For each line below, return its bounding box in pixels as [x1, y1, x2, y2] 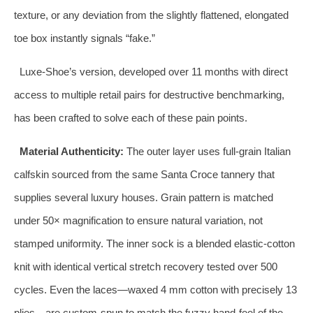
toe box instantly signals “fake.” [14, 31, 155, 44]
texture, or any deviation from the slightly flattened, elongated [14, 8, 289, 21]
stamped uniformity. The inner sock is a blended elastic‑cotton [14, 237, 295, 249]
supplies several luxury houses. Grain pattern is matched [14, 191, 273, 203]
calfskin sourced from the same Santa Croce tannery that [14, 168, 275, 180]
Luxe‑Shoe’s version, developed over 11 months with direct [19, 65, 288, 78]
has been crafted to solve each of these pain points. [14, 111, 247, 124]
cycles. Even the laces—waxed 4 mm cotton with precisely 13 [14, 283, 297, 296]
